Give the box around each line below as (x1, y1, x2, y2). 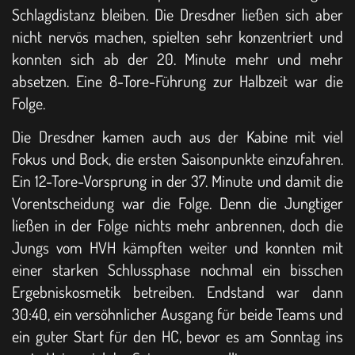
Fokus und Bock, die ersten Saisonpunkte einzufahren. (12, 148, 343, 170)
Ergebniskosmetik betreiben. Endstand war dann (12, 281, 343, 303)
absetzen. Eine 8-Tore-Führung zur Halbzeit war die (12, 70, 343, 91)
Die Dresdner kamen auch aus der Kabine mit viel (12, 126, 343, 147)
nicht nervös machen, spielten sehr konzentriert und (12, 25, 343, 47)
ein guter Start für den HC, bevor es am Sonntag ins (12, 326, 343, 347)
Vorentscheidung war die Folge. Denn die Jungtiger (12, 193, 343, 214)
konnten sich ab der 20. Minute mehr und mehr (12, 48, 343, 69)
